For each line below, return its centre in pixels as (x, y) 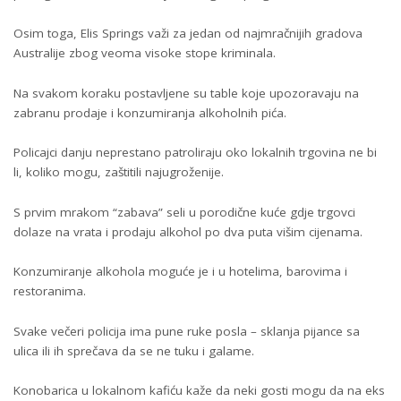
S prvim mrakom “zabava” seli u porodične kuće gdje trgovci (184, 212)
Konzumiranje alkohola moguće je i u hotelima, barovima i (180, 271)
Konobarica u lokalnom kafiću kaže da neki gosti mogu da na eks (199, 390)
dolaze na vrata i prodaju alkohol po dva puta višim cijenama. (188, 231)
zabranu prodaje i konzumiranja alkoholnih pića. (150, 112)
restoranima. (50, 291)
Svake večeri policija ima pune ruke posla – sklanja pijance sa (187, 331)
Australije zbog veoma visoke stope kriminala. (145, 53)
